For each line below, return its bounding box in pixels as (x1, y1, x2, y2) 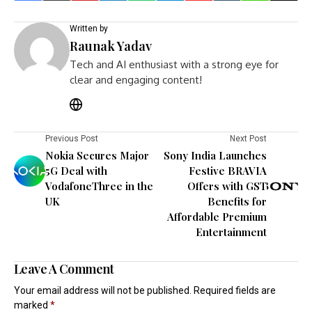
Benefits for (208, 194, 267, 208)
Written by (70, 24, 108, 33)
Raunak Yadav (70, 38, 152, 54)
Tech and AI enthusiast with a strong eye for (70, 58, 279, 71)
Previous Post (45, 134, 98, 143)
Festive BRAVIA (189, 164, 267, 178)
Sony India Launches (164, 148, 267, 162)
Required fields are (194, 285, 276, 296)
